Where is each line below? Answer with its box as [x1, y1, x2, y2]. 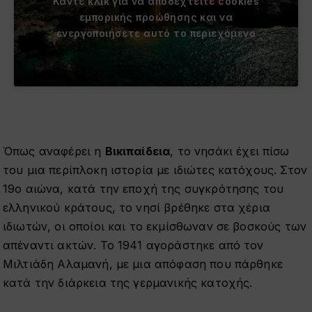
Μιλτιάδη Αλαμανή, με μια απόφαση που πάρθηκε [2, 256, 283, 271]
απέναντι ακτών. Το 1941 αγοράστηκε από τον [2, 237, 264, 252]
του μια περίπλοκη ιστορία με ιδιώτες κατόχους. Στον [2, 162, 308, 177]
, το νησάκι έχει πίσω [170, 143, 290, 158]
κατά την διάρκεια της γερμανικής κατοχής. [2, 275, 253, 290]
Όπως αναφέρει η [2, 143, 105, 158]
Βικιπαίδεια [104, 143, 171, 158]
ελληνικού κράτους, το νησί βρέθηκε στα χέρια [2, 200, 270, 214]
